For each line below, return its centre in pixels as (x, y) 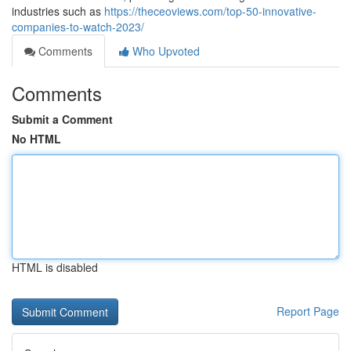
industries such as (58, 11)
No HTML (36, 139)
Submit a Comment (62, 119)
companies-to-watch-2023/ (78, 27)
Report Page (308, 311)
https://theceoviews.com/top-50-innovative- (210, 11)
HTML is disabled (55, 267)
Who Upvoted (165, 51)
